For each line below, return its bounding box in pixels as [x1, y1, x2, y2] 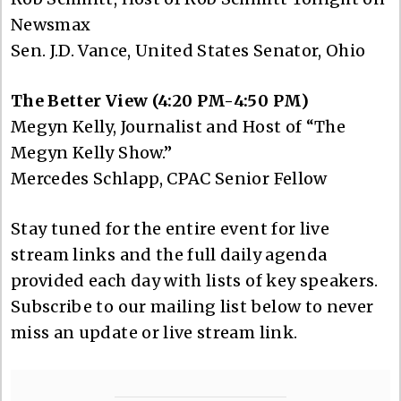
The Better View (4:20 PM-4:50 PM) [11, 90, 313, 111]
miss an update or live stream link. [11, 321, 298, 343]
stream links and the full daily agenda [11, 243, 328, 265]
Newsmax [11, 13, 91, 35]
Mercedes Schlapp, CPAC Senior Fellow [11, 167, 328, 189]
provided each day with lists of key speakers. [11, 269, 379, 291]
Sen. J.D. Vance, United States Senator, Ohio [11, 39, 366, 61]
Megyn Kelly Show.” [11, 141, 173, 163]
